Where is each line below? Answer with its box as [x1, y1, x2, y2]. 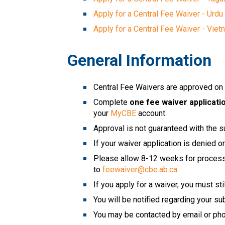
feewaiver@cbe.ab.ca [102, 164, 178, 174]
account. [136, 108, 169, 118]
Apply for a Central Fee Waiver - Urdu [93, 9, 223, 19]
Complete [93, 97, 128, 107]
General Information [67, 50, 212, 70]
